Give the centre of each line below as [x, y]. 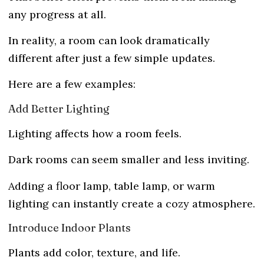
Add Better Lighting [59, 108]
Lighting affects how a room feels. [95, 133]
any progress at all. [57, 14]
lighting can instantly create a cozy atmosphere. [132, 203]
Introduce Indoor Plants [70, 227]
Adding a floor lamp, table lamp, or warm [112, 186]
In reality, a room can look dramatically [109, 40]
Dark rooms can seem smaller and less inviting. [129, 160]
